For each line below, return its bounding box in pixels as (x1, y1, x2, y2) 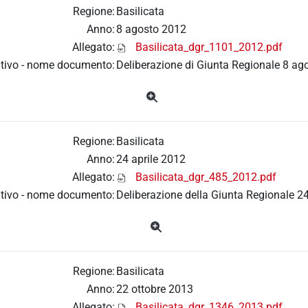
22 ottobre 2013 (116, 283, 193, 296)
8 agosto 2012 (116, 23, 186, 36)
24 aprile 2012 (116, 153, 186, 166)
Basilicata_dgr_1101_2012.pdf (135, 41, 283, 54)
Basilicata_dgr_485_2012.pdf (135, 170, 276, 184)
